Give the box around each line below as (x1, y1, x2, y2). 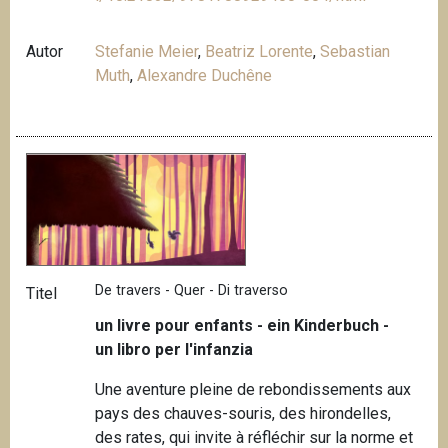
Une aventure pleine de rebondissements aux (95, 379, 412, 399)
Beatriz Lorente (205, 41, 314, 61)
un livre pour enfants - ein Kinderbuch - (95, 315, 390, 335)
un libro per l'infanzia (95, 339, 254, 359)
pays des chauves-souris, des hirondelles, (95, 403, 392, 423)
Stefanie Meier (95, 41, 199, 61)
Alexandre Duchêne (137, 65, 273, 85)
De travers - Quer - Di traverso (95, 281, 289, 299)
